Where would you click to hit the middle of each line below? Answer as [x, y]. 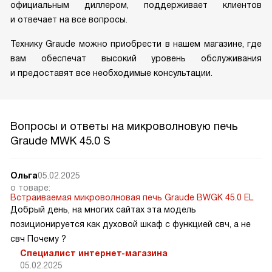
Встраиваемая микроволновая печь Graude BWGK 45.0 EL [132, 197]
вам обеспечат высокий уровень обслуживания [136, 58]
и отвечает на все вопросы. [69, 19]
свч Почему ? [38, 238]
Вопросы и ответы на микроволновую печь [124, 126]
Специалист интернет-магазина [94, 253]
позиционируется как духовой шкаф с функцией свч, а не [131, 224]
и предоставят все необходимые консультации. [111, 73]
